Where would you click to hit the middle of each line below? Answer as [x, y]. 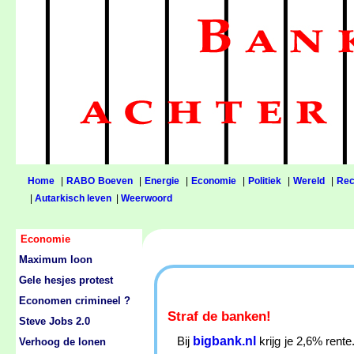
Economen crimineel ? [75, 301]
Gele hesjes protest [66, 281]
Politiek [264, 181]
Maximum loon [56, 260]
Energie [162, 181]
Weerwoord [147, 198]
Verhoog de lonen [62, 342]
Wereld [309, 181]
